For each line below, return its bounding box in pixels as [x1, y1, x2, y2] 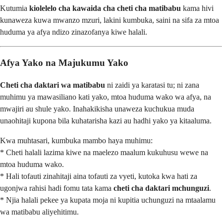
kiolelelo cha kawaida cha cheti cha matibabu [29, 3, 181, 12]
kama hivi [181, 3, 214, 12]
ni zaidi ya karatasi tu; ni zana [105, 81, 199, 90]
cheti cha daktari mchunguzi [113, 184, 209, 193]
